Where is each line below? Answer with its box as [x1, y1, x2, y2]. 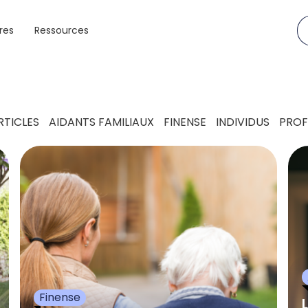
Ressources [34, 23, 89, 37]
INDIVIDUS [216, 114, 269, 130]
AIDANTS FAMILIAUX [49, 114, 154, 130]
